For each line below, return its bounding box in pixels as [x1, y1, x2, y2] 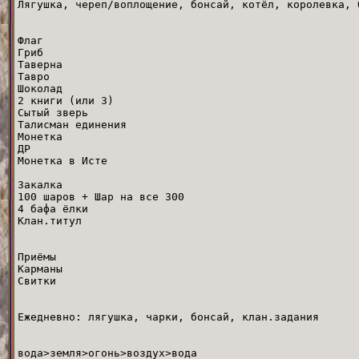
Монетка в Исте [18, 154, 107, 167]
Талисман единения [18, 118, 127, 131]
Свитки [18, 274, 56, 287]
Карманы [18, 262, 63, 275]
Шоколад [18, 82, 63, 95]
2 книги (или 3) [18, 94, 114, 107]
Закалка [18, 178, 63, 191]
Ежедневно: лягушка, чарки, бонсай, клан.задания [18, 310, 319, 323]
